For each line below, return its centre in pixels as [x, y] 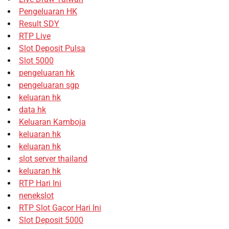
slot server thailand [53, 158]
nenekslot [36, 195]
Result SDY [39, 24]
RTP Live [35, 36]
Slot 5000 [36, 60]
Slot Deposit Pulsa [52, 48]
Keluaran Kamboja [52, 122]
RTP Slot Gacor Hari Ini [60, 208]
